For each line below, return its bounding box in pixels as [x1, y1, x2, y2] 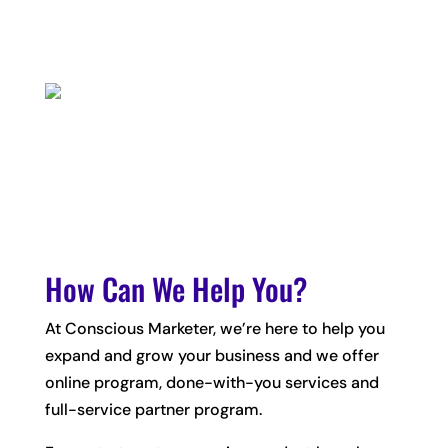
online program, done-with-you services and [44, 372, 379, 393]
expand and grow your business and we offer [44, 345, 379, 366]
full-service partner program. [44, 399, 262, 420]
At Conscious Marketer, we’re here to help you [44, 318, 385, 339]
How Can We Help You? [44, 266, 307, 311]
